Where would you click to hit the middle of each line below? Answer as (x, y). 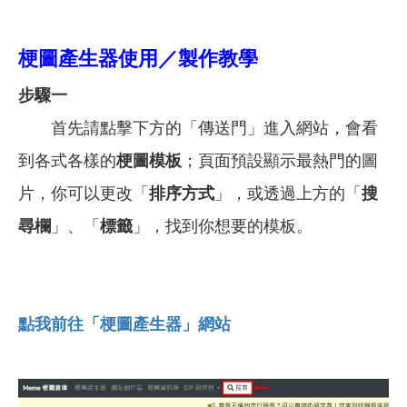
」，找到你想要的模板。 (223, 227)
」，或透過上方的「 (288, 194)
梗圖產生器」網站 (165, 325)
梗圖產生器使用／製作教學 (138, 59)
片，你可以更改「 (84, 194)
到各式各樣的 (67, 161)
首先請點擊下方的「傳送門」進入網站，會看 (198, 129)
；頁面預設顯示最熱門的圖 (280, 161)
